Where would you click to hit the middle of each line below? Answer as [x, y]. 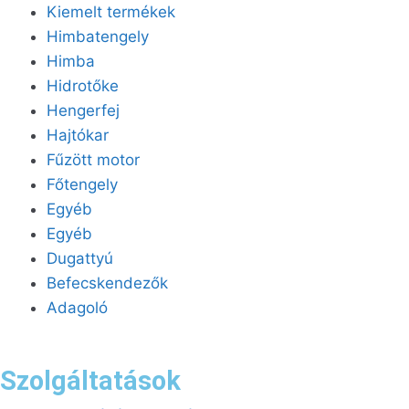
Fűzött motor [93, 159]
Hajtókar [78, 135]
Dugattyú [80, 258]
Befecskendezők [107, 283]
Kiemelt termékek [111, 11]
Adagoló [77, 307]
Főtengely [82, 184]
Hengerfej [83, 110]
